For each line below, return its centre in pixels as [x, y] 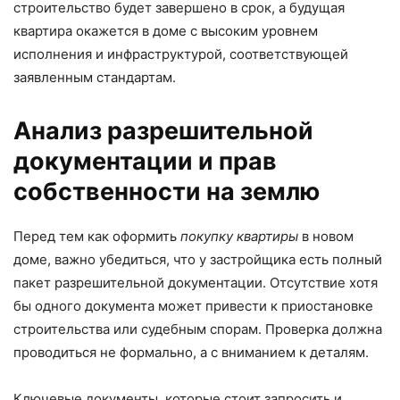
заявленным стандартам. [95, 78]
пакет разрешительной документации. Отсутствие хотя [196, 283]
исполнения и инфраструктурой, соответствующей [181, 54]
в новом [326, 237]
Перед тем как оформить [97, 237]
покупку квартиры [239, 237]
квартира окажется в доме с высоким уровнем [166, 31]
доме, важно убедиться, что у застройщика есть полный [198, 260]
